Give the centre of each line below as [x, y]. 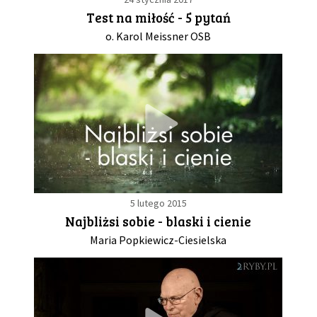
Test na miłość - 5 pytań [158, 18]
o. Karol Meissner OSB [158, 36]
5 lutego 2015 [158, 203]
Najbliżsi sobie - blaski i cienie [158, 221]
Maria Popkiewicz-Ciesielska [158, 240]
